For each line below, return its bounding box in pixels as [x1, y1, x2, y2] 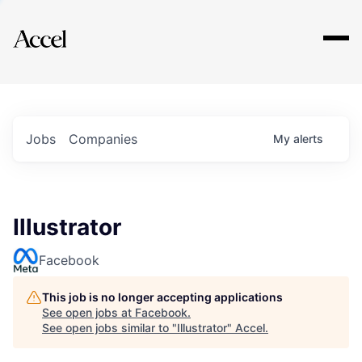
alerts [293, 132, 323, 145]
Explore [39, 19, 87, 38]
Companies [69, 131, 137, 147]
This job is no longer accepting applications [42, 290, 283, 304]
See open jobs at [42, 305, 135, 319]
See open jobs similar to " [42, 321, 177, 335]
